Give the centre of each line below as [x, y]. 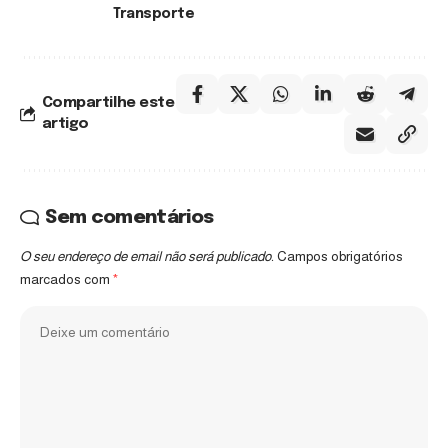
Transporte [154, 13]
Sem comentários [129, 217]
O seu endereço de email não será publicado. [147, 256]
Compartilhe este [108, 102]
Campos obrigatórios [340, 256]
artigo [65, 123]
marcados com [66, 279]
